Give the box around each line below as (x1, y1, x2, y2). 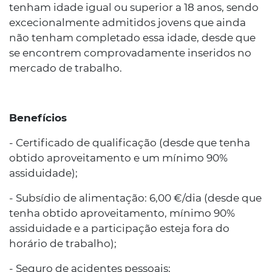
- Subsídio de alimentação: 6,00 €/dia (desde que (9, 192, 262, 204)
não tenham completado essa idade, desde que (9, 32, 256, 44)
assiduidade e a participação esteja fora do (9, 222, 229, 234)
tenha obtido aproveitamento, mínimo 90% (9, 207, 235, 219)
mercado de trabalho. (9, 62, 122, 74)
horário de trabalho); (9, 237, 117, 250)
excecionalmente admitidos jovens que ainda (9, 16, 246, 29)
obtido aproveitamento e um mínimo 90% (9, 152, 228, 164)
